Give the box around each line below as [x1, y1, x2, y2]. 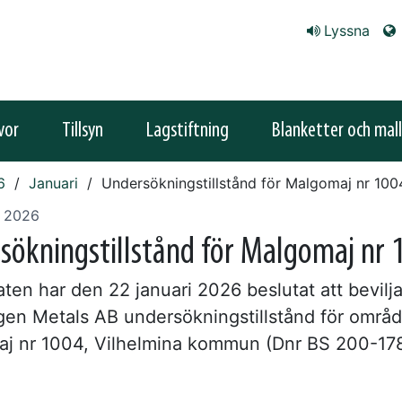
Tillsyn [62, 120, 103, 142]
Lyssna [324, 22, 371, 39]
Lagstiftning [146, 120, 229, 142]
